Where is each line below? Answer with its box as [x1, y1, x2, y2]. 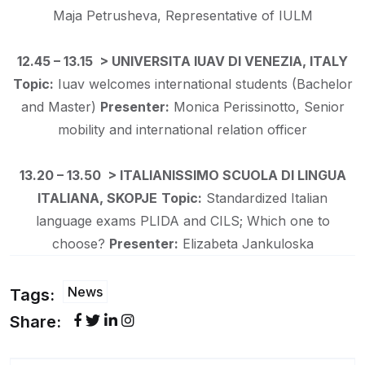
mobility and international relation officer [58, 121, 307, 139]
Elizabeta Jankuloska [178, 235, 314, 253]
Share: [10, 311, 61, 332]
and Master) [20, 99, 96, 116]
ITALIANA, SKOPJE [37, 190, 157, 207]
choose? [51, 235, 105, 253]
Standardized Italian [202, 190, 328, 207]
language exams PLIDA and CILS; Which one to [35, 213, 330, 230]
